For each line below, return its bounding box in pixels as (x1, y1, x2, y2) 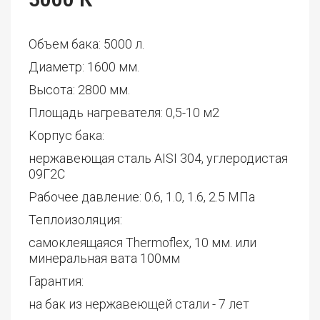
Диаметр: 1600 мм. (29, 59, 139, 74)
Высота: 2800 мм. (29, 81, 130, 97)
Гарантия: (29, 273, 84, 289)
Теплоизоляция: (29, 211, 122, 227)
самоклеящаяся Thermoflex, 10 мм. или (29, 234, 256, 250)
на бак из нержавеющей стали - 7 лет (29, 296, 249, 311)
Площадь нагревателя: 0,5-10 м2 (29, 104, 219, 120)
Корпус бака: (29, 127, 104, 143)
